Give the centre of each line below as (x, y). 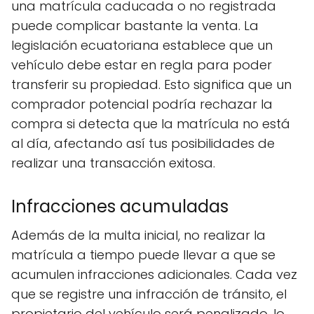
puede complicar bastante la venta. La (135, 26)
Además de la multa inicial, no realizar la (138, 235)
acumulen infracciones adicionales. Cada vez (154, 274)
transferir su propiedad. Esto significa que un (151, 84)
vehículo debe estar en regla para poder (142, 65)
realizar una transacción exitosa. (113, 163)
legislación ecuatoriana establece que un (142, 45)
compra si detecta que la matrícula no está (151, 124)
